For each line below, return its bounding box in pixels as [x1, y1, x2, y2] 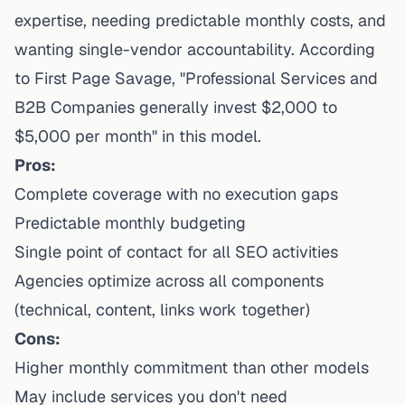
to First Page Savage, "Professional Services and [14, 67, 378, 89]
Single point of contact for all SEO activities [14, 240, 338, 262]
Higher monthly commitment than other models [14, 356, 369, 378]
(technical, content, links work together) [14, 298, 310, 320]
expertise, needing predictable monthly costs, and [14, 9, 386, 31]
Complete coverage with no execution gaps [14, 183, 338, 204]
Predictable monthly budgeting [14, 212, 246, 233]
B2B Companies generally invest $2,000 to [14, 96, 337, 118]
